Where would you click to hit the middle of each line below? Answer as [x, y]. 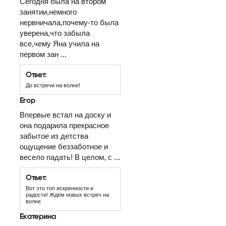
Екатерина [38, 216]
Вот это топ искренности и [60, 188]
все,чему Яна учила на [60, 44]
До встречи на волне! [54, 85]
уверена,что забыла [55, 33]
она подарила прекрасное [64, 125]
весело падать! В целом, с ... [70, 157]
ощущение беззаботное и [64, 147]
